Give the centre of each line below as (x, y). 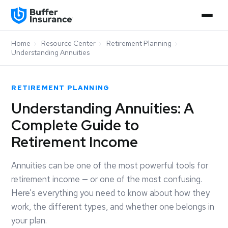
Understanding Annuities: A (103, 108)
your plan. (29, 220)
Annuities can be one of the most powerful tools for (110, 165)
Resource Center (69, 43)
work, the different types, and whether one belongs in (113, 207)
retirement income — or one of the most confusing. (107, 179)
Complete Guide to (75, 125)
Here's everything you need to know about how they (111, 193)
